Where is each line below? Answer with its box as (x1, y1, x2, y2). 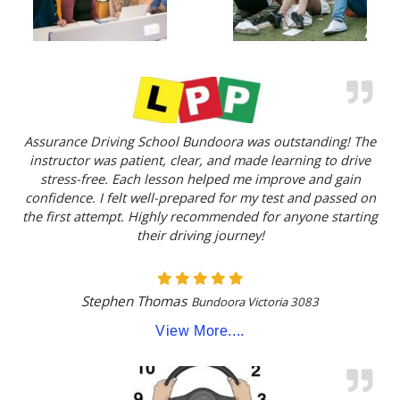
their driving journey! (136, 226, 264, 245)
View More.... (155, 322, 245, 338)
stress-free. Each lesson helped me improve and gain (39, 170, 361, 188)
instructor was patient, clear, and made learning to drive (29, 151, 371, 170)
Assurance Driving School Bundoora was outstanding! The (24, 132, 376, 151)
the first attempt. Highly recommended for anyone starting (22, 207, 378, 226)
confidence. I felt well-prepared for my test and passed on (24, 188, 376, 207)
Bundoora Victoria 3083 (191, 293, 319, 310)
